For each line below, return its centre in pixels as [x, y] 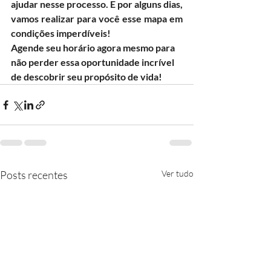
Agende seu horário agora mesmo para [94, 47]
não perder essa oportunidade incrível [93, 62]
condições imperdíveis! [62, 33]
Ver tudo [178, 173]
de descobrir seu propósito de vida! [87, 77]
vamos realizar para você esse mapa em [97, 18]
